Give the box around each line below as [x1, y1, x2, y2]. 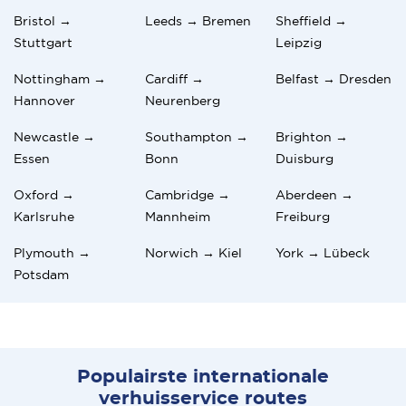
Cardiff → [144, 71, 204, 86]
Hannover [14, 92, 75, 108]
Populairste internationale [77, 367, 329, 386]
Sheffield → [275, 13, 348, 28]
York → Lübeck [275, 245, 371, 260]
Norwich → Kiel [144, 245, 242, 260]
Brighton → [275, 129, 349, 144]
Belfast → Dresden [275, 71, 392, 86]
